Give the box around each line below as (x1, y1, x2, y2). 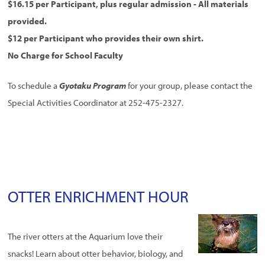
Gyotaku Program (59, 80, 127, 92)
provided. (8, 15, 47, 27)
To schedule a (8, 80, 60, 92)
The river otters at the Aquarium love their (8, 230, 163, 242)
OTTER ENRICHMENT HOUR (8, 186, 189, 207)
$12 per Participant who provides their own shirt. (8, 32, 204, 44)
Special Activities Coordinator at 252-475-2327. (8, 97, 184, 109)
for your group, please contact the (126, 80, 253, 92)
